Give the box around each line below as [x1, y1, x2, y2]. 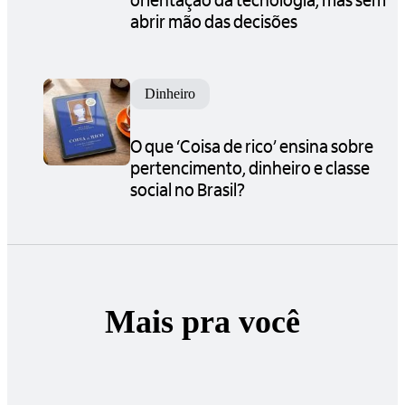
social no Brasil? [130, 176, 245, 201]
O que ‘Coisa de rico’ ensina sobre [130, 133, 373, 157]
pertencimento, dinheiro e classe [130, 155, 370, 179]
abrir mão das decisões [130, 8, 297, 33]
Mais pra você [105, 303, 300, 340]
